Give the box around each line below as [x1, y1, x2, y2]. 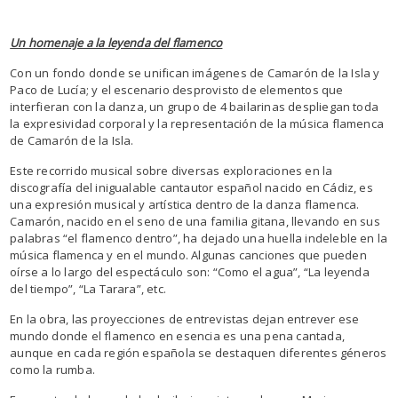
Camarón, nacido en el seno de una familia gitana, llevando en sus [10, 213, 380, 229]
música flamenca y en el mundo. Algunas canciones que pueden [10, 247, 367, 263]
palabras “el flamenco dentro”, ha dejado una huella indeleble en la [10, 230, 388, 246]
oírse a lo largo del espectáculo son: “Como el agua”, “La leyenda [10, 264, 370, 280]
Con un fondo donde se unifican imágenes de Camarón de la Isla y [10, 65, 380, 81]
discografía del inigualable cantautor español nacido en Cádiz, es [10, 179, 373, 195]
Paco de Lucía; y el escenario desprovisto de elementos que [10, 82, 344, 98]
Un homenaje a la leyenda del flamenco [10, 35, 223, 51]
